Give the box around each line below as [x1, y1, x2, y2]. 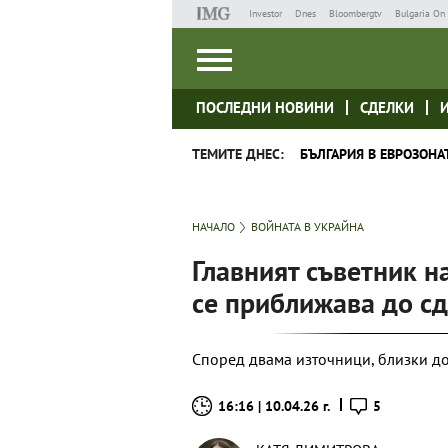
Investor [248, 7, 282, 20]
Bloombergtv [328, 7, 382, 20]
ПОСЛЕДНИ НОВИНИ [196, 98, 334, 117]
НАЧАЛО [192, 219, 235, 234]
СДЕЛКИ [360, 98, 414, 117]
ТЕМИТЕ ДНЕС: [192, 145, 284, 163]
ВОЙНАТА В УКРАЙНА [251, 219, 364, 234]
